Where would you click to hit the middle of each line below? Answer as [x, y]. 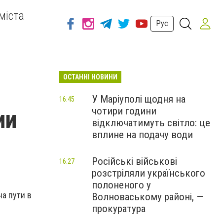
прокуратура [119, 209]
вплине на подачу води [142, 135]
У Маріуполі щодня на [139, 99]
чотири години [124, 111]
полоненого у [121, 185]
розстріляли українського [148, 173]
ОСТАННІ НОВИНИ [90, 77]
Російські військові [134, 161]
